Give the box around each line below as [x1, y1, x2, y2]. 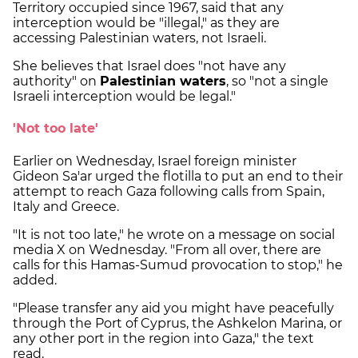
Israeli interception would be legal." [13, 89, 236, 104]
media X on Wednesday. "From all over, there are [13, 241, 321, 257]
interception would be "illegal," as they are [13, 15, 280, 30]
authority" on [13, 74, 100, 89]
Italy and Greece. [13, 198, 119, 214]
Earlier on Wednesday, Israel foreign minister [13, 153, 296, 169]
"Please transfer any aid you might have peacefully [13, 300, 334, 316]
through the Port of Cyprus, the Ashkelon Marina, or [13, 315, 342, 331]
